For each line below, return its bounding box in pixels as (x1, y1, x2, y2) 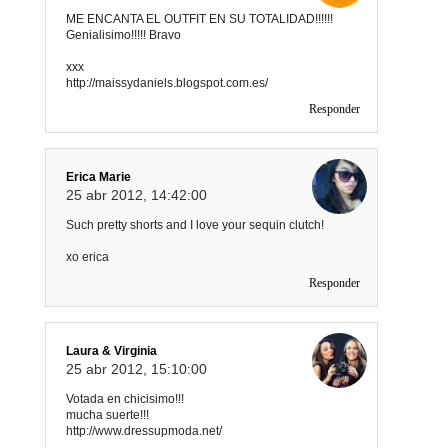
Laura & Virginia (66, 343, 157, 358)
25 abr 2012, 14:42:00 (66, 186, 207, 203)
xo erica (66, 249, 109, 264)
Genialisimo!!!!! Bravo (66, 27, 181, 42)
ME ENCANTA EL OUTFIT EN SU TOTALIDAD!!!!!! (66, 11, 333, 26)
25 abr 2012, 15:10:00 (66, 360, 207, 377)
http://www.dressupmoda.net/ (66, 423, 222, 438)
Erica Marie (66, 169, 131, 184)
